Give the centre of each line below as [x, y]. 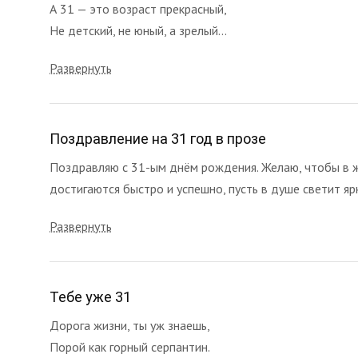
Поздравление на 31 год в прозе [158, 139]
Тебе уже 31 [90, 297]
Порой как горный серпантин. [130, 347]
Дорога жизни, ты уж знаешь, [130, 325]
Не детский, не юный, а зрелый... [138, 30]
